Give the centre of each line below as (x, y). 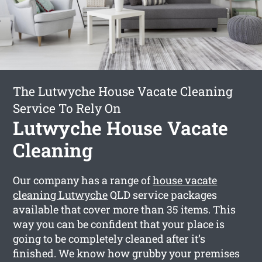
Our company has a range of (83, 180)
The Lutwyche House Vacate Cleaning (123, 91)
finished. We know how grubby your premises (127, 253)
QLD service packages (163, 194)
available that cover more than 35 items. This (125, 209)
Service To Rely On (67, 108)
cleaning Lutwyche (61, 194)
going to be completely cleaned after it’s (109, 238)
